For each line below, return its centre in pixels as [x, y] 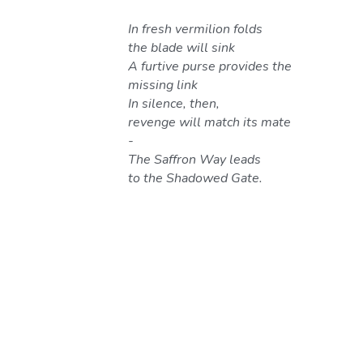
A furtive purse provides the [210, 67]
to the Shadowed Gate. [196, 179]
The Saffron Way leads [196, 160]
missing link [163, 85]
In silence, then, [176, 104]
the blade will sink [182, 48]
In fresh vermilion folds [197, 30]
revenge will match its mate [210, 123]
